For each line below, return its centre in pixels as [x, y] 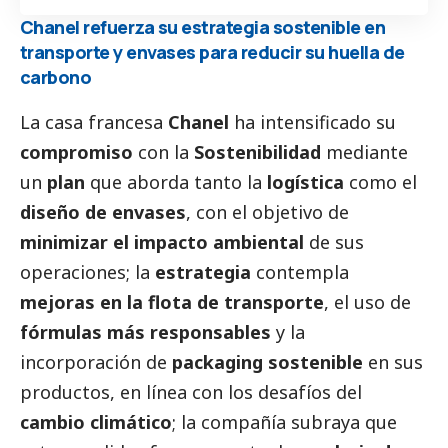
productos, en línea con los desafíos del [191, 391]
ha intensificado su [312, 121]
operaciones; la [87, 271]
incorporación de [96, 361]
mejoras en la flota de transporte [172, 301]
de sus [334, 241]
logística [305, 181]
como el [380, 181]
